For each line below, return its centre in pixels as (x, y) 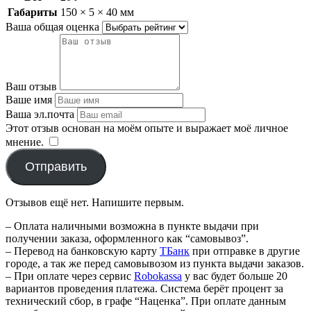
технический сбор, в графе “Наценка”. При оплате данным (146, 301)
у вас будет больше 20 (235, 276)
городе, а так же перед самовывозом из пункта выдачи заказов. (155, 263)
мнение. (25, 142)
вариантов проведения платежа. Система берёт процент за (144, 288)
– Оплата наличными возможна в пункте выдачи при (132, 226)
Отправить (56, 166)
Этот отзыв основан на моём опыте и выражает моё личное (147, 128)
